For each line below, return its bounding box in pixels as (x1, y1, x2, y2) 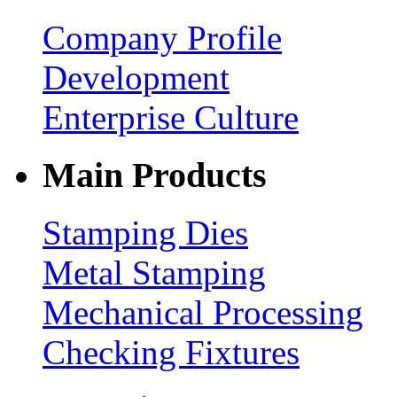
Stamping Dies (43, 213, 248, 252)
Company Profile (43, 19, 282, 58)
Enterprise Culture (43, 98, 299, 137)
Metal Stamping (43, 253, 266, 292)
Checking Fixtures (43, 332, 300, 371)
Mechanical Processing (43, 292, 363, 331)
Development (43, 58, 230, 97)
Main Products (43, 154, 267, 195)
